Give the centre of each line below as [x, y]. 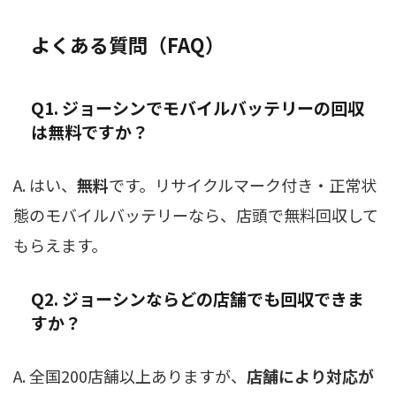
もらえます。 [60, 245]
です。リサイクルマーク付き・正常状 [243, 185]
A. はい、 [45, 185]
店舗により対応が [310, 376]
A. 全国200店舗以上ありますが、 [130, 376]
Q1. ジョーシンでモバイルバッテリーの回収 [198, 108]
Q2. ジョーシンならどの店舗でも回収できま [198, 299]
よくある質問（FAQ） [128, 45]
